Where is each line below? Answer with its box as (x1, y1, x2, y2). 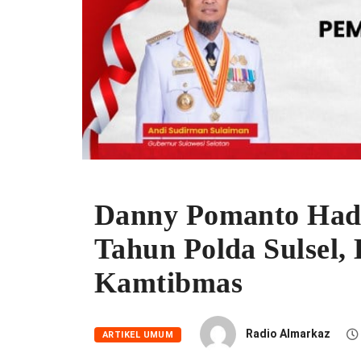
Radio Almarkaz (246, 326, 331, 340)
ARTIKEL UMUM (102, 329, 174, 340)
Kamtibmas (94, 267, 243, 300)
